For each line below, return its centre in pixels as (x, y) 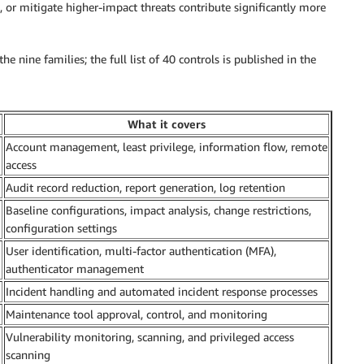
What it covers (167, 123)
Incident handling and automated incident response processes (162, 291)
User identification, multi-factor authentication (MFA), (141, 250)
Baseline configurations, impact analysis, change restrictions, (158, 210)
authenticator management (75, 268)
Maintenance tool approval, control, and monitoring (136, 314)
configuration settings (61, 227)
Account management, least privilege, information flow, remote (167, 146)
